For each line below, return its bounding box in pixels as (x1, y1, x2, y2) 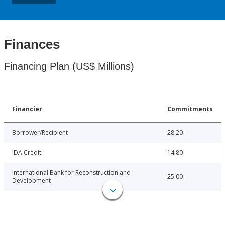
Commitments (167, 105, 213, 114)
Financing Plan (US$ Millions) (4, 61, 134, 72)
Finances (4, 37, 60, 52)
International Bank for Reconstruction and (12, 168, 131, 177)
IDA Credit (12, 148, 41, 157)
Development (12, 176, 51, 185)
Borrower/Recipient (12, 128, 68, 137)
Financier (12, 105, 42, 114)
